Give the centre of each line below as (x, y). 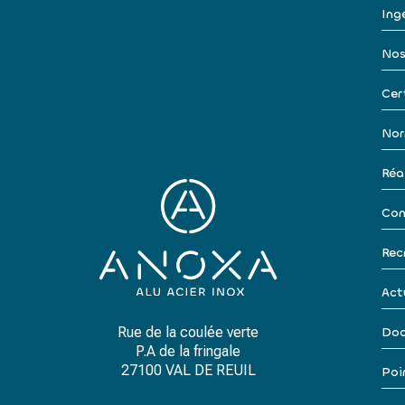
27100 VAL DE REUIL (188, 370)
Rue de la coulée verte (188, 332)
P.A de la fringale (188, 351)
